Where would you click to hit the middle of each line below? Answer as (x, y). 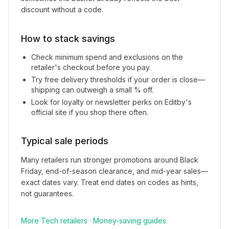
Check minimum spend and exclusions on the (107, 57)
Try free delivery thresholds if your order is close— (118, 79)
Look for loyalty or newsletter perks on (98, 102)
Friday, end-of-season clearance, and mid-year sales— (114, 171)
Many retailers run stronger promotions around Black (110, 160)
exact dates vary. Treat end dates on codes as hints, (110, 182)
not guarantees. (47, 193)
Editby (175, 102)
